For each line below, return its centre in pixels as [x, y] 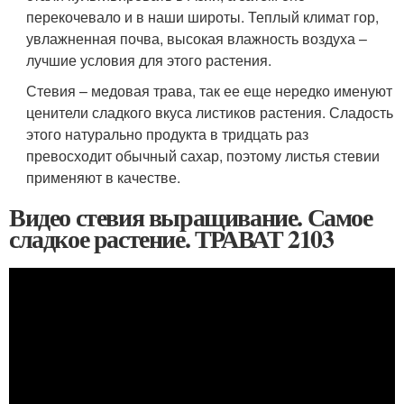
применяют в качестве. [104, 177]
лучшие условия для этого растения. [149, 60]
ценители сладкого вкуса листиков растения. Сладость [210, 112]
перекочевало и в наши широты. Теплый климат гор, [203, 16]
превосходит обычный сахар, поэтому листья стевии [203, 155]
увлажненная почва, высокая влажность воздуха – [197, 38]
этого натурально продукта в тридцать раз [168, 133]
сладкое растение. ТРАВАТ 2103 [171, 238]
